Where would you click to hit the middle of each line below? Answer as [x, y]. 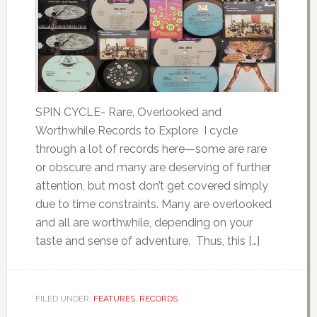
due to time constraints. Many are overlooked [153, 204]
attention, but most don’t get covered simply [151, 185]
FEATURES [114, 298]
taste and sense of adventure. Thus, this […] [147, 241]
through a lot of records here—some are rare [151, 149]
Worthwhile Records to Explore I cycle [136, 130]
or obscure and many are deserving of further [153, 167]
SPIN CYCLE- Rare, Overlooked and [128, 112]
